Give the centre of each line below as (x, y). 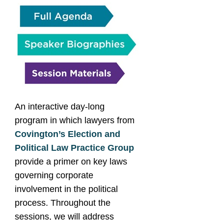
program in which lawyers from (75, 120)
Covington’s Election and (68, 134)
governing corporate (54, 175)
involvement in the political (66, 189)
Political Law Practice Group (74, 148)
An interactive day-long (60, 107)
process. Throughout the (63, 203)
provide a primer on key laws (71, 162)
